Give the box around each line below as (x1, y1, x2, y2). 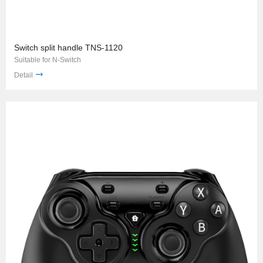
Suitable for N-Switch (14, 56, 81, 65)
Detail (14, 70, 33, 79)
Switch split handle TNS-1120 (14, 43, 123, 53)
